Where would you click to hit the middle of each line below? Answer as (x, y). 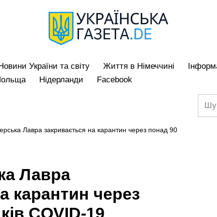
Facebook (115, 79)
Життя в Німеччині (139, 66)
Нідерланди (61, 79)
